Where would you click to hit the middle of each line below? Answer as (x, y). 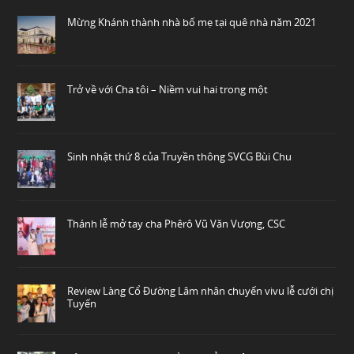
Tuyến (82, 303)
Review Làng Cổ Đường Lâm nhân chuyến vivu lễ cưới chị (201, 290)
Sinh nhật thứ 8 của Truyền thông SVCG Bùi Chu (180, 156)
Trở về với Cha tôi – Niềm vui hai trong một (168, 89)
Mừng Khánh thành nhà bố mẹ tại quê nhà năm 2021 (192, 22)
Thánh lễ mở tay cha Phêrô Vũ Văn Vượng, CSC (177, 223)
